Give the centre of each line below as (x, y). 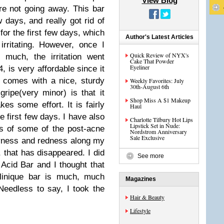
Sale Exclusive (147, 137)
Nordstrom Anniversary (158, 131)
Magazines (141, 179)
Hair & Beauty (147, 197)
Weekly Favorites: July (157, 80)
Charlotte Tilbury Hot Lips (161, 119)
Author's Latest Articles (159, 37)
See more (151, 156)
